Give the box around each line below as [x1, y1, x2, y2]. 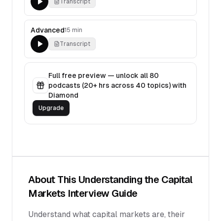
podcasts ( [48, 81, 84, 89]
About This [28, 174, 78, 185]
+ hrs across [93, 81, 136, 89]
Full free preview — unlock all [48, 72, 149, 79]
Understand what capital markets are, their [28, 210, 185, 219]
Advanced [31, 26, 65, 34]
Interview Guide [65, 188, 138, 199]
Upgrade [38, 105, 64, 111]
